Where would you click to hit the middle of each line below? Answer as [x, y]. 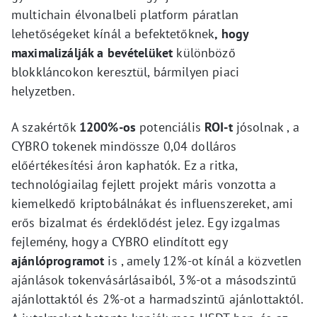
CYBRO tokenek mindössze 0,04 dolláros [124, 146]
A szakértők [45, 127]
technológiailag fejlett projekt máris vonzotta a [144, 184]
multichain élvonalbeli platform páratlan [125, 14]
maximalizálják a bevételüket [92, 52]
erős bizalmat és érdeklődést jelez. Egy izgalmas [146, 222]
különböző [204, 52]
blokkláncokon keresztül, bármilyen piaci [125, 71]
